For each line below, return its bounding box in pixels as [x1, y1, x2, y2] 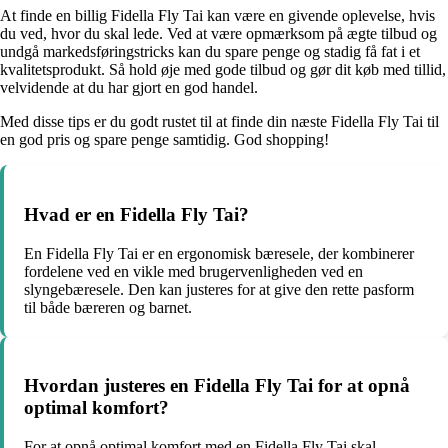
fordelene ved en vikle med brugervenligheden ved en [24, 262, 363, 280]
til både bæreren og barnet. [24, 298, 192, 316]
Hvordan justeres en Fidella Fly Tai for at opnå [24, 375, 410, 397]
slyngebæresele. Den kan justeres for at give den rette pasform [24, 280, 414, 298]
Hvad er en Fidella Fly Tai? [24, 204, 249, 226]
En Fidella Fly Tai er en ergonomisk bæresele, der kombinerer [24, 244, 414, 262]
